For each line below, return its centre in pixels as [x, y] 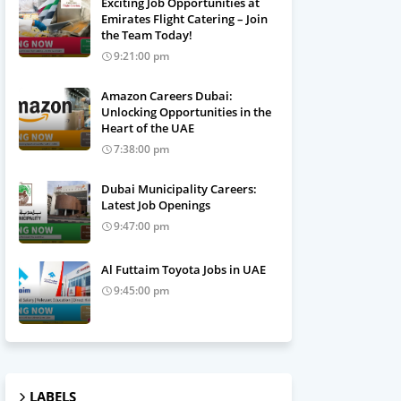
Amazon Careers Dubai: [167, 96]
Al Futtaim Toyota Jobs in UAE [183, 269]
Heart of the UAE [148, 128]
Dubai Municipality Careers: [179, 189]
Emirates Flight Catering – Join [184, 19]
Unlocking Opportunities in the [186, 112]
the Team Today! [147, 35]
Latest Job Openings [156, 205]
